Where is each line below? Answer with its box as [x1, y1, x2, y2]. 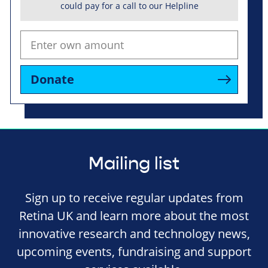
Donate [31, 71, 74, 87]
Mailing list [89, 152, 179, 175]
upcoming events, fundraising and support [17, 243, 251, 260]
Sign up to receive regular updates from [25, 189, 243, 206]
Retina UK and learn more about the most [19, 207, 249, 224]
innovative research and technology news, [18, 225, 250, 242]
